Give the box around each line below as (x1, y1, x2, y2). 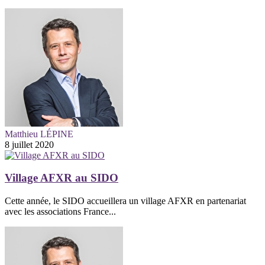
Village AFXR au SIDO (5, 172, 118, 185)
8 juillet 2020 (5, 139, 54, 150)
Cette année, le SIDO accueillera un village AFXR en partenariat (5, 195, 246, 206)
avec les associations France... (5, 206, 116, 216)
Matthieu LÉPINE (5, 128, 73, 139)
